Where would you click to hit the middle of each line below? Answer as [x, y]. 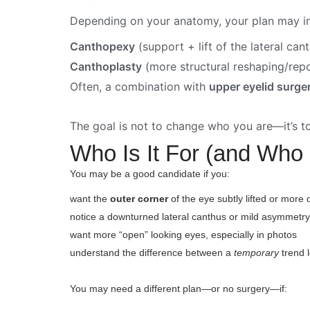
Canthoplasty [106, 66]
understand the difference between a [152, 253]
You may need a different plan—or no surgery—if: [179, 289]
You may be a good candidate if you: [150, 174]
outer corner [139, 199]
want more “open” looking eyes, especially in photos [184, 235]
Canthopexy [103, 46]
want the [90, 199]
